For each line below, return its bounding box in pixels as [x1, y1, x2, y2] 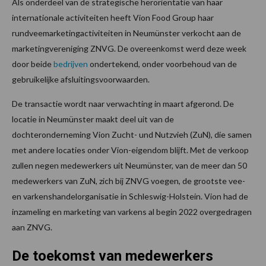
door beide [12, 59, 53, 69]
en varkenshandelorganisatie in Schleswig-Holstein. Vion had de [12, 191, 248, 202]
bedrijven [53, 59, 90, 69]
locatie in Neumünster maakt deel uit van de [12, 114, 174, 125]
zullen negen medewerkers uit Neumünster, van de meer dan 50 [12, 160, 247, 171]
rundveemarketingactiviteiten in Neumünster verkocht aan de [12, 28, 241, 39]
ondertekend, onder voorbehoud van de [90, 59, 237, 69]
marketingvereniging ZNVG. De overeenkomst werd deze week [12, 43, 246, 54]
